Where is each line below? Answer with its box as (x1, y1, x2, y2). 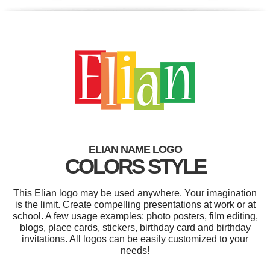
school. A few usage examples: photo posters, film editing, (12, 210, 258, 221)
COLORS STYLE (64, 154, 206, 178)
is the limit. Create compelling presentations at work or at (14, 199, 256, 210)
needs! (121, 245, 149, 256)
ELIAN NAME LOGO (88, 143, 182, 155)
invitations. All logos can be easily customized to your (22, 233, 248, 244)
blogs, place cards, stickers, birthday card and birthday (19, 222, 251, 233)
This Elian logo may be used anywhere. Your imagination (13, 187, 257, 198)
